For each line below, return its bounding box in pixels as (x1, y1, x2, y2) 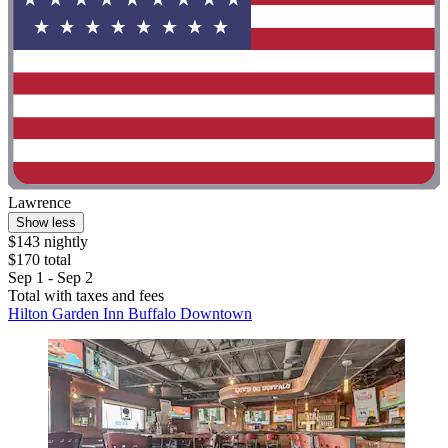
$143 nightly (8, 233, 88, 251)
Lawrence (8, 194, 71, 212)
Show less (16, 215, 76, 231)
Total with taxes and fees (8, 287, 164, 305)
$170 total (8, 251, 71, 269)
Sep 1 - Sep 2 (8, 269, 93, 287)
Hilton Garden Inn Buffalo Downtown (8, 305, 252, 323)
